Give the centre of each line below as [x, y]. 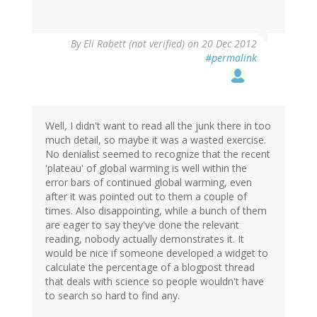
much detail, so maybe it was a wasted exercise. [156, 140]
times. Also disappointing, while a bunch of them [156, 211]
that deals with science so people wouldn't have [155, 282]
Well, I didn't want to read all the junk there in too [158, 126]
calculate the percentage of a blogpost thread [150, 267]
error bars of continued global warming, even [149, 183]
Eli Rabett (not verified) [134, 44]
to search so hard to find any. [113, 296]
